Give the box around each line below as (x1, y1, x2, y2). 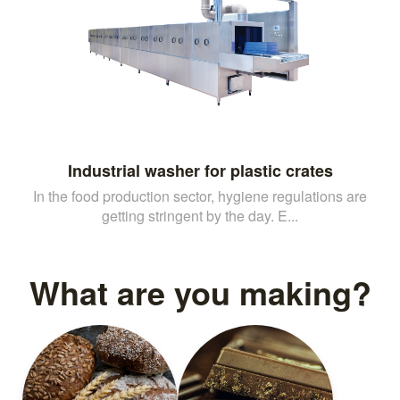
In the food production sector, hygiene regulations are (33, 185, 367, 206)
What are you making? (29, 268, 371, 315)
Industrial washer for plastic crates (67, 158, 333, 182)
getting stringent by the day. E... (102, 204, 298, 226)
